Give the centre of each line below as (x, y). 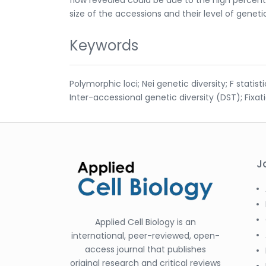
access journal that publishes (145, 249)
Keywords (104, 45)
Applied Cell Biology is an (145, 222)
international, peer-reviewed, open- (145, 235)
